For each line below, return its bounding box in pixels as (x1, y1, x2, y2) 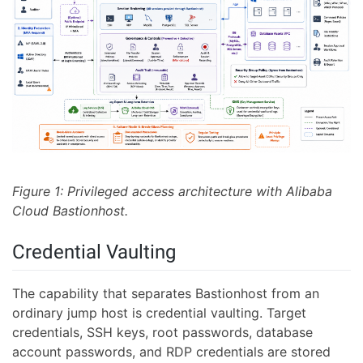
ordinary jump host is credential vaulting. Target (12, 305, 306, 322)
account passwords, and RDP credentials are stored (12, 344, 331, 361)
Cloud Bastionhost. (12, 202, 128, 219)
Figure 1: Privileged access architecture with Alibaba (12, 182, 332, 199)
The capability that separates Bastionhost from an (12, 285, 319, 302)
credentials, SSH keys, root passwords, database (12, 324, 313, 341)
